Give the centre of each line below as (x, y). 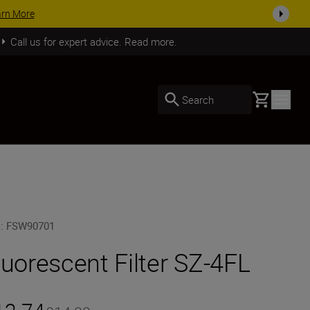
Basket (268, 98)
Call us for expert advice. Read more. (93, 41)
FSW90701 (31, 226)
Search (198, 99)
